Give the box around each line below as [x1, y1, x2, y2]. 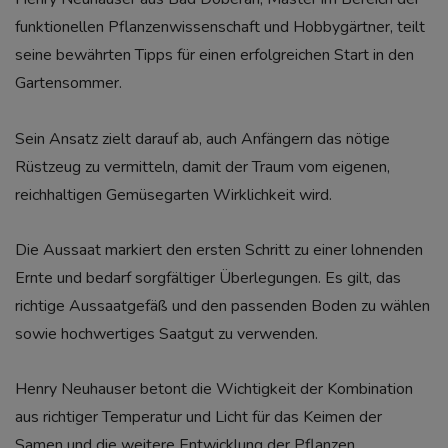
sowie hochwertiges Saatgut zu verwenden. [15, 322, 318, 345]
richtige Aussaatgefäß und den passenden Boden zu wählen [15, 294, 430, 317]
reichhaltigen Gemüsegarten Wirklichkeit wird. [15, 183, 332, 206]
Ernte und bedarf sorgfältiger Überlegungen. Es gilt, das [15, 266, 401, 289]
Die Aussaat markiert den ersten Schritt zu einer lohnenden [15, 238, 423, 261]
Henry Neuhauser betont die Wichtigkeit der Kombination [15, 377, 413, 400]
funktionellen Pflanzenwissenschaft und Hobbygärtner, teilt [15, 16, 425, 39]
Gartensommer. [15, 72, 122, 95]
